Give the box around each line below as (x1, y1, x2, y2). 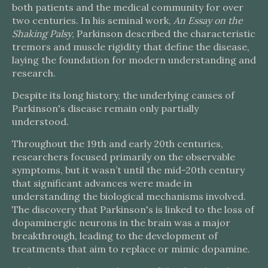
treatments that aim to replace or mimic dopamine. (12, 243, 250, 255)
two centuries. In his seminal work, (12, 14, 173, 26)
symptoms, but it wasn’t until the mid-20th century (12, 164, 245, 176)
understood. (12, 115, 69, 127)
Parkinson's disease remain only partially (12, 102, 199, 114)
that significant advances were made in (12, 177, 192, 189)
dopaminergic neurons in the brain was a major (12, 217, 230, 229)
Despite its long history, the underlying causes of (12, 89, 234, 101)
